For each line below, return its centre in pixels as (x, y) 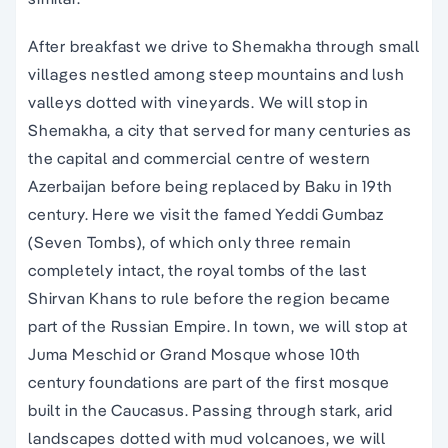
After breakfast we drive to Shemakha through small (224, 46)
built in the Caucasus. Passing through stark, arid (210, 410)
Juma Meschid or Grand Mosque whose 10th (195, 354)
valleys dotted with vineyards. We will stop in (198, 102)
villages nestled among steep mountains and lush (216, 74)
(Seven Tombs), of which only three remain (190, 242)
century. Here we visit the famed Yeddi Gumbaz (206, 214)
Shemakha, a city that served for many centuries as (220, 130)
